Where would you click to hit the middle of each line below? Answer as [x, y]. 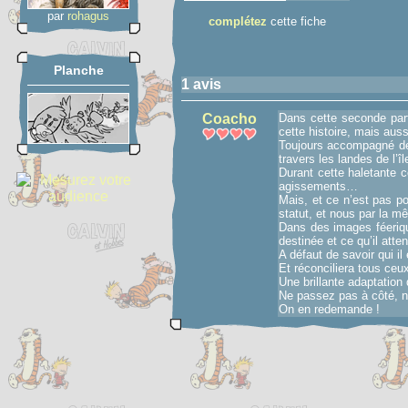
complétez [237, 21]
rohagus [88, 16]
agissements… [318, 186]
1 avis [201, 84]
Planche [78, 70]
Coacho [229, 119]
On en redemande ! [329, 309]
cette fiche [296, 21]
